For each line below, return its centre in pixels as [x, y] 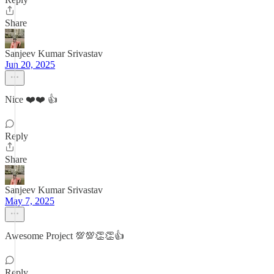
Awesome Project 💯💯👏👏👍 [65, 236]
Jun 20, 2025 [30, 65]
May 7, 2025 [30, 201]
